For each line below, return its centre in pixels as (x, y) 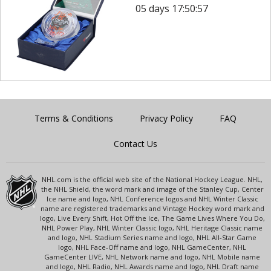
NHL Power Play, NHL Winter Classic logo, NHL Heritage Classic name (152, 227)
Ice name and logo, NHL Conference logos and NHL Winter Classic (152, 198)
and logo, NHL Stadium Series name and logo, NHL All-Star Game (152, 237)
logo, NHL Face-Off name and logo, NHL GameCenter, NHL (152, 247)
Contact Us (135, 143)
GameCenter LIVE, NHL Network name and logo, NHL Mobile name (152, 256)
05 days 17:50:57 (171, 9)
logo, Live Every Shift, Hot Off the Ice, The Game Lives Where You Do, (152, 218)
